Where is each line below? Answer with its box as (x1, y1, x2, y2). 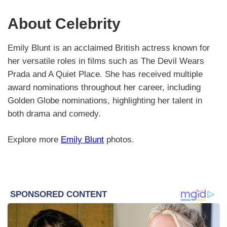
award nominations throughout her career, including (8, 82, 201, 92)
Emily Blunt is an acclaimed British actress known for (8, 43, 210, 53)
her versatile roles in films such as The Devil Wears (8, 56, 204, 66)
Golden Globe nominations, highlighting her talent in (8, 95, 202, 105)
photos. (104, 135, 134, 145)
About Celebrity (8, 15, 121, 32)
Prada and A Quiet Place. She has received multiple (8, 69, 203, 79)
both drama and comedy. (8, 108, 101, 119)
